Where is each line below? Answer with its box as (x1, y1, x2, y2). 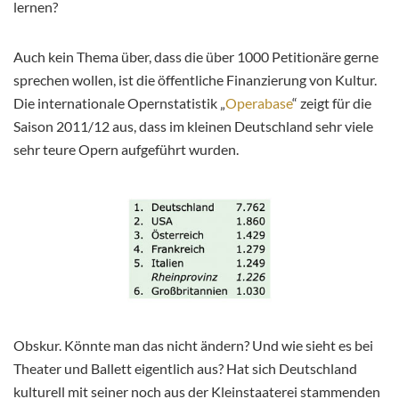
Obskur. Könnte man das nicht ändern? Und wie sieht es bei (13, 336, 373, 354)
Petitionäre (272, 48, 341, 66)
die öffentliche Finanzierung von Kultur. (134, 71, 377, 89)
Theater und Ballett (13, 359, 132, 377)
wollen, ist (72, 71, 134, 89)
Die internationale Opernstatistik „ (13, 94, 225, 112)
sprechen (13, 71, 72, 89)
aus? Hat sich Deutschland (197, 359, 357, 377)
